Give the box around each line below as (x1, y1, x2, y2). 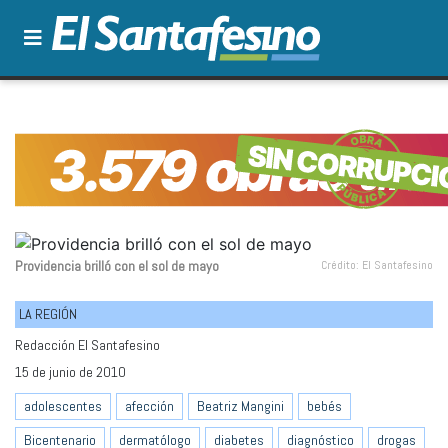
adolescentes (24, 397, 102, 416)
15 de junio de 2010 (15, 362, 126, 381)
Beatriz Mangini (197, 397, 284, 416)
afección (125, 397, 174, 416)
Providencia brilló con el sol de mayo (15, 256, 219, 275)
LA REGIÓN (19, 304, 77, 323)
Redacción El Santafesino (15, 335, 160, 354)
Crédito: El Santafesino (321, 256, 433, 273)
